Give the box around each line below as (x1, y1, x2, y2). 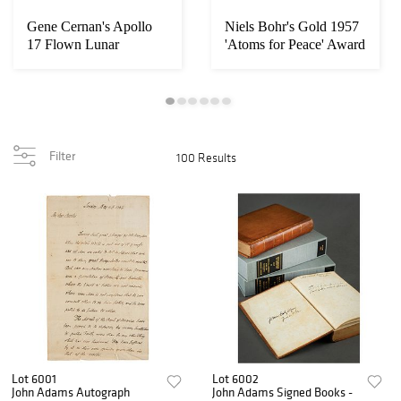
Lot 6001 (12, 371, 56, 388)
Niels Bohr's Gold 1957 (225, 19, 359, 35)
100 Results (176, 150, 237, 166)
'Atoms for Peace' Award (225, 37, 365, 53)
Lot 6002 (212, 371, 260, 388)
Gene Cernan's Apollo (27, 19, 152, 35)
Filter (49, 148, 75, 165)
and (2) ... (225, 55, 279, 71)
